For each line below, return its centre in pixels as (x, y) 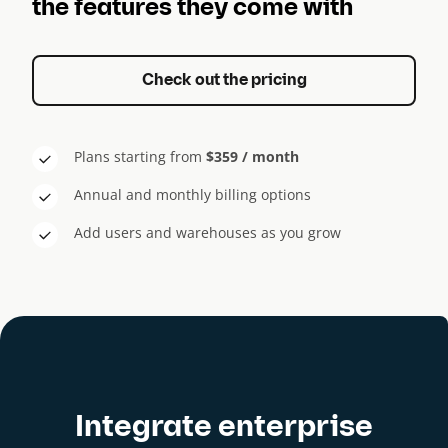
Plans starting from (140, 156)
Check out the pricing (224, 81)
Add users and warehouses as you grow (207, 232)
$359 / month (252, 156)
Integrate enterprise (224, 428)
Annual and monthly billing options (192, 194)
